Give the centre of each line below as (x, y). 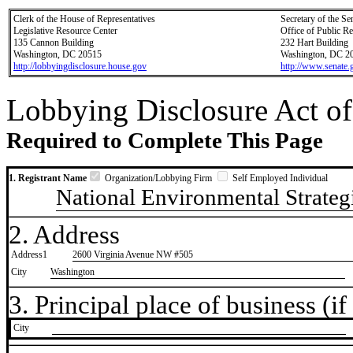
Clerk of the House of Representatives (84, 19)
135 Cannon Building (54, 43)
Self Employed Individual (279, 178)
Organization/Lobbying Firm (158, 178)
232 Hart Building (314, 43)
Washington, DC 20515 (58, 54)
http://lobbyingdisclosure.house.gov (80, 66)
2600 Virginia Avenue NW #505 (133, 255)
